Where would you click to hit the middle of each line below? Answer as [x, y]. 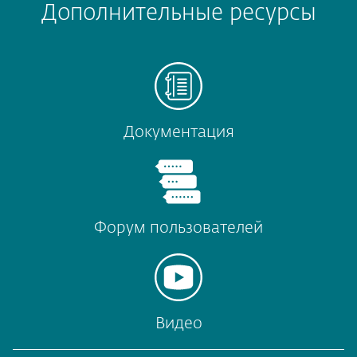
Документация [178, 132]
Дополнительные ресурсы [178, 13]
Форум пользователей [178, 228]
